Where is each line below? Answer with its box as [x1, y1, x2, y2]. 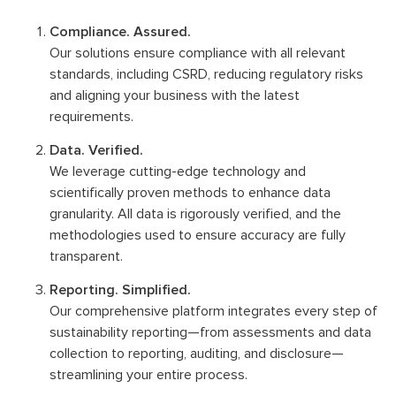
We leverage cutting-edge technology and [49, 163, 306, 180]
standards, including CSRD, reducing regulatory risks [49, 65, 363, 83]
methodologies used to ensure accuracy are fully [49, 226, 346, 244]
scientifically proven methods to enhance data [49, 184, 331, 202]
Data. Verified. [49, 141, 150, 159]
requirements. [49, 108, 133, 126]
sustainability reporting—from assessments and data [49, 324, 371, 341]
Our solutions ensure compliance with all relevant [49, 44, 346, 62]
